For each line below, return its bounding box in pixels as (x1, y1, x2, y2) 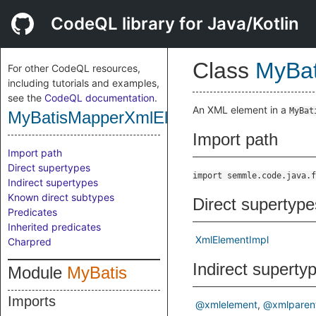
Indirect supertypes (8, 176, 98, 188)
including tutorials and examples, (8, 77, 159, 89)
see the (8, 92, 44, 104)
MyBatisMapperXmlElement (8, 108, 214, 127)
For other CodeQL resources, (8, 62, 140, 74)
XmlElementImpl (195, 233, 269, 245)
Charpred (8, 236, 51, 248)
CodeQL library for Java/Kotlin (51, 13, 299, 34)
